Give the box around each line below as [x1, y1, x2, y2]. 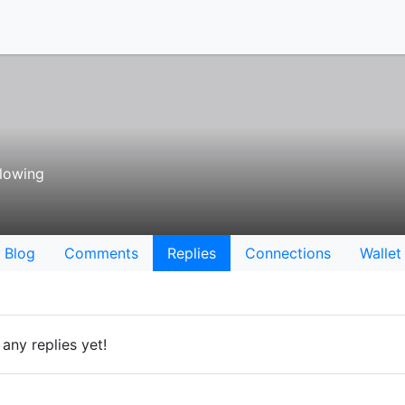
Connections [244, 244, 331, 262]
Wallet [359, 244, 401, 262]
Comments [63, 244, 138, 262]
